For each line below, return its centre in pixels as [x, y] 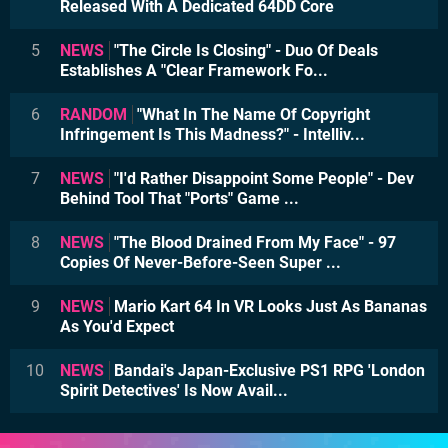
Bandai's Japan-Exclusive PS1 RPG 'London [267, 370]
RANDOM [93, 114]
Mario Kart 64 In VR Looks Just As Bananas [268, 306]
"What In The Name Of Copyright [251, 114]
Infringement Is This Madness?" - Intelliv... [212, 134]
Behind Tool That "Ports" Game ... [179, 198]
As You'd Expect [117, 326]
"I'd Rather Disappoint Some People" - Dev [262, 178]
